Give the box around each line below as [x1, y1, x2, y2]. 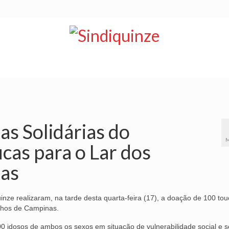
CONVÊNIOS [162, 63, 205, 72]
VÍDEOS [112, 63, 140, 72]
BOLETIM [58, 63, 90, 72]
